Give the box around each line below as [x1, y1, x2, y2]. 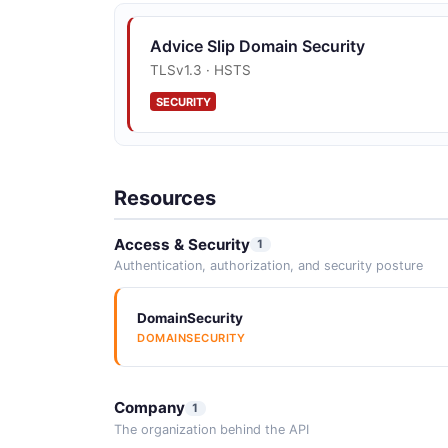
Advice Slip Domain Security [150, 35, 365, 56]
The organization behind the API [114, 421, 309, 437]
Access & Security [114, 234, 250, 254]
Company [114, 398, 185, 418]
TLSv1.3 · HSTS [150, 61, 251, 78]
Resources [114, 185, 216, 210]
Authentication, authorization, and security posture [114, 257, 423, 273]
